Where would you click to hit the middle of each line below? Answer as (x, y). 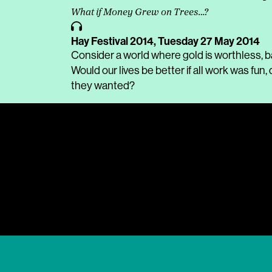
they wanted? (103, 86)
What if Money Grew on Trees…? (140, 13)
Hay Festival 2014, (114, 41)
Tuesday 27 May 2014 (209, 41)
